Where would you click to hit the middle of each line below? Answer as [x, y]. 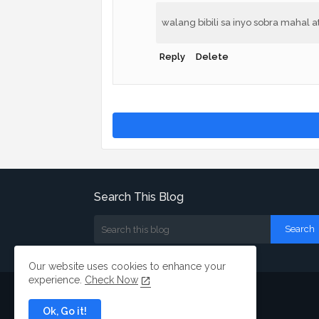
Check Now [111, 280]
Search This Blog [139, 197]
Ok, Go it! [65, 311]
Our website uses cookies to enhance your [127, 266]
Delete [212, 57]
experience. [57, 280]
